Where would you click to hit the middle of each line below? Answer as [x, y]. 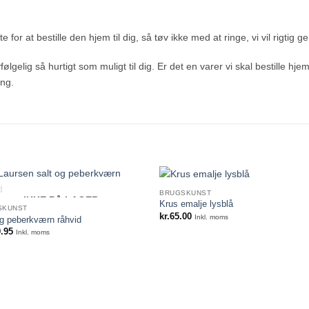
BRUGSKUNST [186, 192]
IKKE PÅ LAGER [61, 200]
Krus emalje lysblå [197, 204]
